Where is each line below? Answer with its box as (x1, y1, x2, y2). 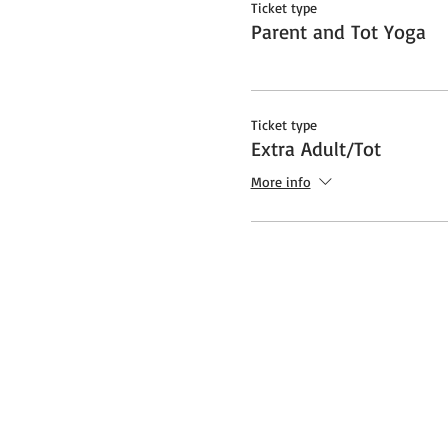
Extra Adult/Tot (250, 136, 381, 161)
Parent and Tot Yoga (250, 19, 426, 44)
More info (250, 173, 311, 191)
